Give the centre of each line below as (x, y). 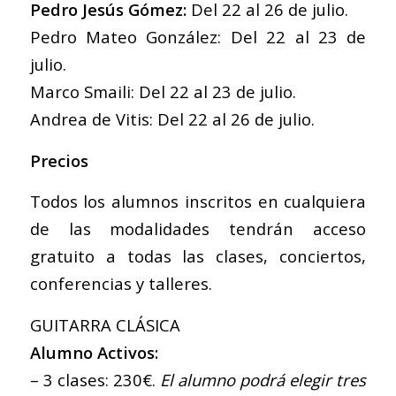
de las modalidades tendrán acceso (198, 229)
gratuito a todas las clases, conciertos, (198, 256)
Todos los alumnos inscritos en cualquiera (198, 202)
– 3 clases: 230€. (95, 379)
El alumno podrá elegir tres (263, 379)
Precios (59, 160)
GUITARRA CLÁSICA (105, 324)
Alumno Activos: (94, 352)
